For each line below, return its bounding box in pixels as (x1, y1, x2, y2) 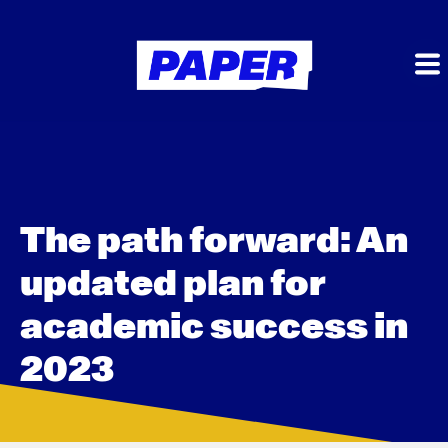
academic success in (20, 309, 408, 345)
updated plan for (20, 266, 325, 302)
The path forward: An (20, 223, 408, 259)
